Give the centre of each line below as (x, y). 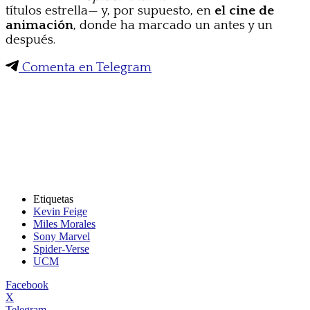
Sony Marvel (62, 237)
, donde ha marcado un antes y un (173, 26)
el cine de (244, 11)
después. (30, 40)
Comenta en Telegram (85, 68)
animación (39, 26)
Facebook (27, 285)
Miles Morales (64, 224)
